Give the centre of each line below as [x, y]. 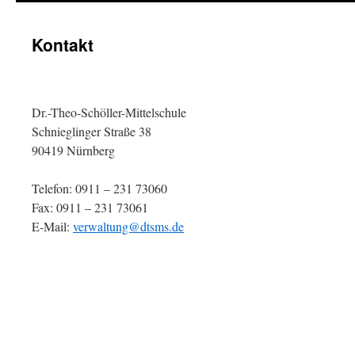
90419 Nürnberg [73, 150]
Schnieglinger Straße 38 [92, 131]
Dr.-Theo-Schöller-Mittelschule [109, 112]
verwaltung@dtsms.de [128, 226]
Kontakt [63, 44]
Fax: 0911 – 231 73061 [90, 207]
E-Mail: [52, 226]
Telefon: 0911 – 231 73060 [99, 188]
